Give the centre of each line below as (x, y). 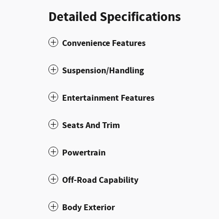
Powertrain (84, 153)
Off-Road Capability (100, 180)
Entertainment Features (108, 98)
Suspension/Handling (103, 70)
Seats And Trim (91, 125)
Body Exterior (88, 207)
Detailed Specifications (115, 17)
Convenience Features (104, 43)
